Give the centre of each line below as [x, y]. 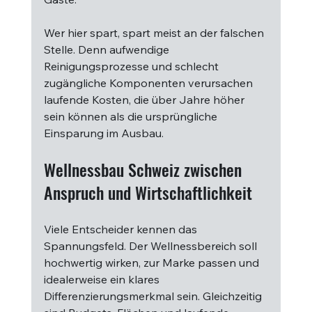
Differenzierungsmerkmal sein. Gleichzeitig [154, 296]
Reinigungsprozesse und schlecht [132, 66]
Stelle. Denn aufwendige [108, 49]
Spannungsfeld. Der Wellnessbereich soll [151, 246]
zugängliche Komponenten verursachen [149, 83]
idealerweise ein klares [103, 279]
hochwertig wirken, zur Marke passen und [153, 263]
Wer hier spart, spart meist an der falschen [155, 33]
